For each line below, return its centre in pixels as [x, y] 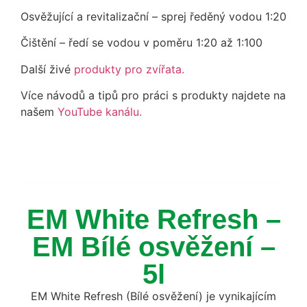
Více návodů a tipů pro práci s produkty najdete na [153, 96]
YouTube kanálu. [100, 112]
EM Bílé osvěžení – [153, 246]
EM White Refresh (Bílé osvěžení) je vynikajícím [153, 296]
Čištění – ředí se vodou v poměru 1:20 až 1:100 [142, 43]
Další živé [47, 69]
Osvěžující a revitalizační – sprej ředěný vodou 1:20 [153, 17]
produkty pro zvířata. [129, 69]
